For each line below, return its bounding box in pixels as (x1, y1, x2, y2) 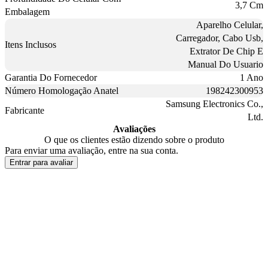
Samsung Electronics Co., (166, 98, 263, 109)
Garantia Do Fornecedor (5, 72, 97, 83)
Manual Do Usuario (188, 59, 263, 69)
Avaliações (112, 123, 156, 134)
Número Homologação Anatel (5, 85, 118, 96)
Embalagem (5, 6, 50, 17)
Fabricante (5, 105, 44, 115)
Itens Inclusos (5, 39, 56, 50)
